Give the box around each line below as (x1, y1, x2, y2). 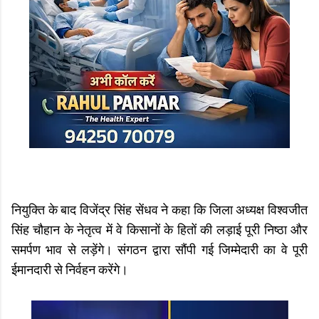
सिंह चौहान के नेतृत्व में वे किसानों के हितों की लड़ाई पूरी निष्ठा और (11, 224, 308, 237)
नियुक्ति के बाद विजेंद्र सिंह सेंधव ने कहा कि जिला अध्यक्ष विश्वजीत (11, 204, 308, 217)
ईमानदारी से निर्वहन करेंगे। (11, 264, 128, 277)
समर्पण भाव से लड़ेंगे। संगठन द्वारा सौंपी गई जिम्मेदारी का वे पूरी (11, 244, 308, 257)
